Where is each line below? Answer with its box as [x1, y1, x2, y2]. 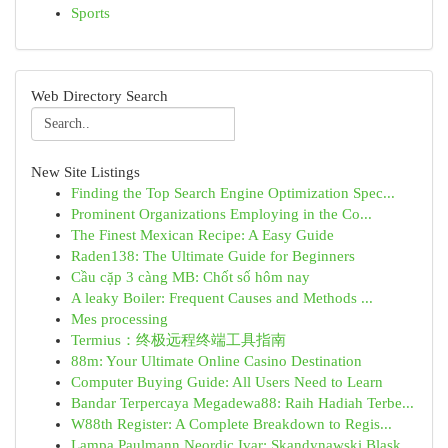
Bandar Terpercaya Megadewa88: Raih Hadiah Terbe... [71, 395, 414, 411]
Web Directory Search [31, 88, 168, 104]
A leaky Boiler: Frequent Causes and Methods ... [71, 290, 373, 306]
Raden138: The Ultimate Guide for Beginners [71, 248, 355, 264]
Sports [71, 5, 110, 21]
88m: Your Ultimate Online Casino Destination [71, 353, 362, 369]
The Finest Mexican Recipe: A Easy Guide [71, 227, 334, 243]
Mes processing [71, 311, 168, 327]
